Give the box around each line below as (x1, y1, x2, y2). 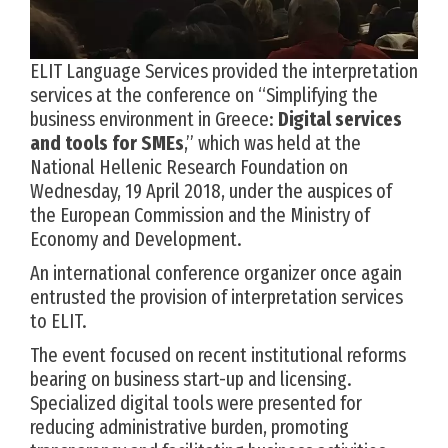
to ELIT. (30, 309, 87, 333)
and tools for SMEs (30, 131, 184, 155)
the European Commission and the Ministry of (30, 203, 370, 227)
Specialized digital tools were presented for (30, 391, 362, 415)
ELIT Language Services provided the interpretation (30, 59, 418, 83)
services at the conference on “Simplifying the (30, 83, 378, 107)
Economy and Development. (30, 227, 242, 251)
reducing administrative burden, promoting (30, 415, 349, 439)
